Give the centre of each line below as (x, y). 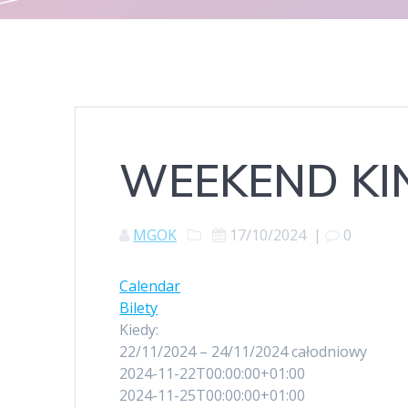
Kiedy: (139, 330)
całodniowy (330, 352)
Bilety (139, 308)
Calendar (150, 286)
